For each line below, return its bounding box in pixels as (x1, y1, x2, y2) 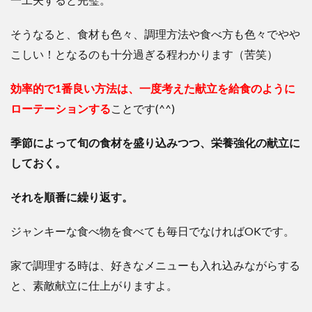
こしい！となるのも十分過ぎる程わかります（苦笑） (10, 47, 278, 61)
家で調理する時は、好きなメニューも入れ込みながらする (10, 258, 300, 272)
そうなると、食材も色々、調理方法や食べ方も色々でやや (10, 27, 300, 40)
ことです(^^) (111, 102, 175, 115)
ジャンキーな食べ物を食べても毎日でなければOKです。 (10, 224, 295, 237)
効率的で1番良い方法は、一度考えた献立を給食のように (10, 81, 295, 95)
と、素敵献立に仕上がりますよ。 (10, 279, 178, 292)
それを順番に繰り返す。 (10, 190, 133, 203)
